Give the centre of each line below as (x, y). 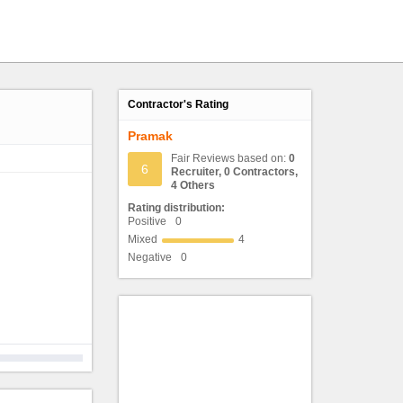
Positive (148, 221)
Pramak (151, 136)
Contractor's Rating (179, 104)
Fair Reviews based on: (229, 158)
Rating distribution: (177, 208)
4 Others (193, 185)
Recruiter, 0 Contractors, (235, 172)
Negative (150, 257)
